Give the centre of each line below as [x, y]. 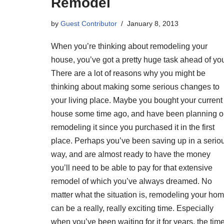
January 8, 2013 [153, 23]
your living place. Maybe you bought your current [137, 100]
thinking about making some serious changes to [135, 86]
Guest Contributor [89, 23]
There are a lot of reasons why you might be [128, 73]
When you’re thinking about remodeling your [129, 46]
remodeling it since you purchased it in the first [133, 127]
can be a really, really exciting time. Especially [132, 208]
